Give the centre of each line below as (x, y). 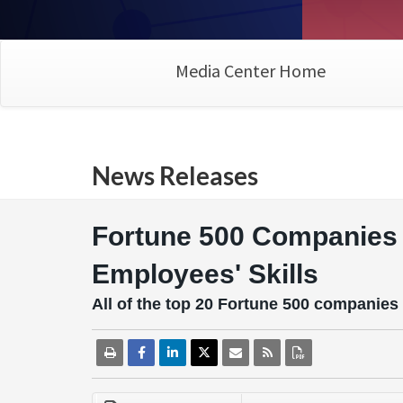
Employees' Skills (205, 274)
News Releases (175, 175)
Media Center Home (250, 71)
